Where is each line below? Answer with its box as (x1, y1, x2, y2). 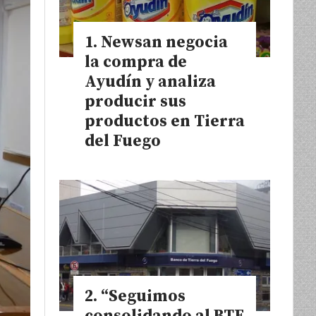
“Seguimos (101, 286, 186, 307)
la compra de (85, 51, 187, 73)
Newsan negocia (101, 32, 228, 53)
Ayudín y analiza (85, 71, 216, 92)
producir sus (85, 91, 186, 112)
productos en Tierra (85, 111, 245, 132)
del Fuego (85, 130, 161, 152)
